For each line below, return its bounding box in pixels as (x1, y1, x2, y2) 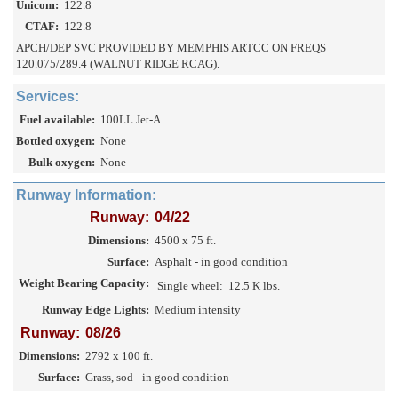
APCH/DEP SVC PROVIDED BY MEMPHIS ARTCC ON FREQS (16, 41, 326, 55)
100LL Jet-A (100, 113, 161, 127)
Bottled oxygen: (16, 134, 95, 148)
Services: (16, 89, 79, 105)
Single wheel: (157, 279, 223, 293)
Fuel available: (20, 113, 95, 127)
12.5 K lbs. (228, 279, 280, 293)
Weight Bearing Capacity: (19, 276, 149, 291)
